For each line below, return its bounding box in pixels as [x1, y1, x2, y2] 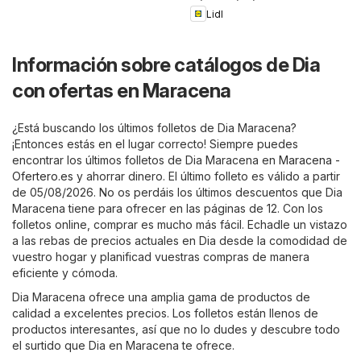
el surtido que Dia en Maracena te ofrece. [12, 338, 234, 353]
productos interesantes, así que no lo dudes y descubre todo [12, 322, 340, 337]
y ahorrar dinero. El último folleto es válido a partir [73, 169, 340, 184]
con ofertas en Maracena [12, 79, 231, 103]
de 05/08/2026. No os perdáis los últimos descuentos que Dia [12, 185, 342, 200]
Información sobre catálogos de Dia [12, 53, 320, 77]
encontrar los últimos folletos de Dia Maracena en [12, 153, 279, 168]
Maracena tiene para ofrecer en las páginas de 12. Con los [12, 201, 323, 216]
